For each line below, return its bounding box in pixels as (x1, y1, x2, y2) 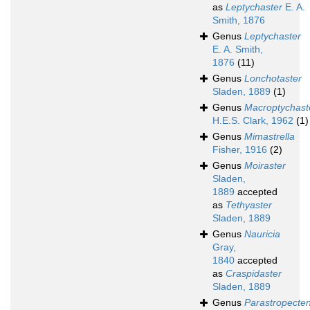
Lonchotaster (244, 73, 302, 84)
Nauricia (244, 228, 280, 240)
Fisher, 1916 (212, 144, 267, 156)
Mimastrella (244, 131, 295, 143)
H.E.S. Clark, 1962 (212, 115, 293, 127)
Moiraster (244, 160, 286, 172)
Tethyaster (226, 199, 272, 211)
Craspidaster (226, 268, 282, 280)
